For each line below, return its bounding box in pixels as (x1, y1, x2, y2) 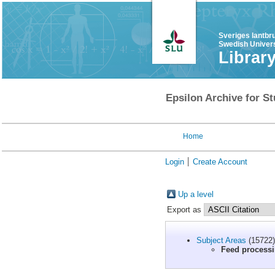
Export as (166, 205, 204, 214)
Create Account (192, 157, 247, 166)
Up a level (177, 190, 214, 199)
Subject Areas (196, 235, 246, 245)
